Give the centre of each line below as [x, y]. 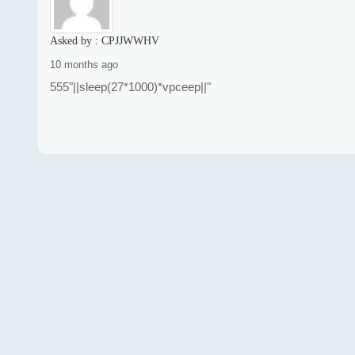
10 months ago [84, 64]
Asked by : [76, 40]
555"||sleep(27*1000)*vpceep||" [130, 87]
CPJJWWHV [130, 40]
